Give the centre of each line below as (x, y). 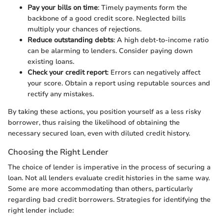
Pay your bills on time (63, 8)
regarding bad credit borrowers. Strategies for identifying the (109, 200)
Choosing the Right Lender (58, 152)
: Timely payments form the (142, 8)
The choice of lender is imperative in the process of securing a (109, 167)
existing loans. (51, 62)
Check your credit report (67, 73)
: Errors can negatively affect (154, 73)
